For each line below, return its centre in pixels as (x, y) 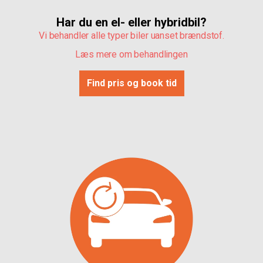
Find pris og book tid (131, 83)
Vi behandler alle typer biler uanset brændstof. (131, 35)
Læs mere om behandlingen (131, 54)
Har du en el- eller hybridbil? (131, 22)
